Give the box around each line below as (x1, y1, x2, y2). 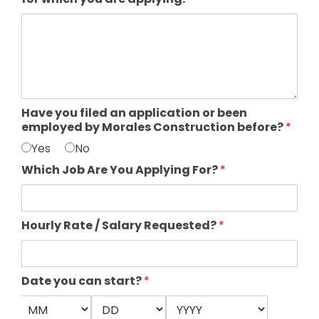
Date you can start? (21, 273, 144, 289)
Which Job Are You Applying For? (21, 162, 220, 178)
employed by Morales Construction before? (21, 119, 286, 135)
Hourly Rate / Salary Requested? (21, 217, 219, 234)
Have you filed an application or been (21, 105, 247, 121)
